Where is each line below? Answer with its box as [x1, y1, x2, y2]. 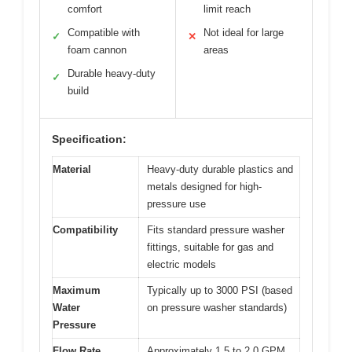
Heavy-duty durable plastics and [147, 163, 293, 175]
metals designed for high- [147, 180, 262, 192]
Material [53, 163, 91, 175]
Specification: [52, 132, 126, 145]
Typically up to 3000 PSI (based [147, 284, 292, 296]
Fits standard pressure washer [147, 223, 284, 236]
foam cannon [68, 43, 126, 56]
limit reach [203, 2, 251, 15]
